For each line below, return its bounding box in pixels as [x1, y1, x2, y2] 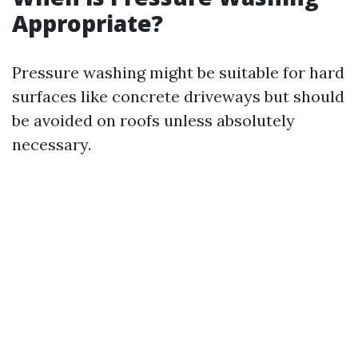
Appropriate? [12, 8, 163, 38]
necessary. [12, 134, 91, 154]
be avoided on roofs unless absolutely [12, 110, 295, 130]
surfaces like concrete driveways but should [12, 86, 344, 106]
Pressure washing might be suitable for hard [12, 62, 344, 82]
